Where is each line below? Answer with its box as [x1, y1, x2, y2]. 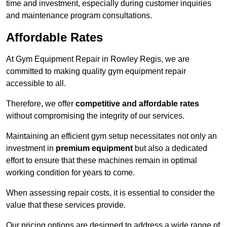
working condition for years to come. [6, 168, 135, 177]
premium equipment [56, 144, 133, 153]
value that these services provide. [6, 201, 126, 210]
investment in [6, 144, 56, 153]
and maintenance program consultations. [6, 11, 152, 20]
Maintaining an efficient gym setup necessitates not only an [6, 132, 217, 141]
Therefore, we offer [6, 99, 75, 108]
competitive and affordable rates [75, 99, 199, 108]
